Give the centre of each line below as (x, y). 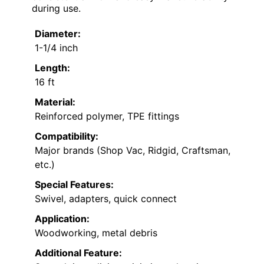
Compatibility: (67, 136)
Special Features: (74, 185)
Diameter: (58, 34)
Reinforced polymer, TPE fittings (107, 116)
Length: (52, 68)
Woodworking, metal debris (96, 233)
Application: (62, 219)
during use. (56, 9)
